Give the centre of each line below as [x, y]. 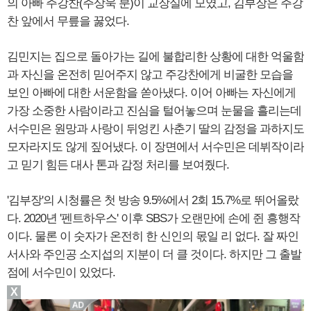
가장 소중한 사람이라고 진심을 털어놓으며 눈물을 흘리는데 [154, 111]
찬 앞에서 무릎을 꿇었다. [68, 21]
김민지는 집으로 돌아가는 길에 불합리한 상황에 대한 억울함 [155, 57]
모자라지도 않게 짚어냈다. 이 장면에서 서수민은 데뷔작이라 [155, 147]
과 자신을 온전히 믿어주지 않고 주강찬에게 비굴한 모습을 [150, 75]
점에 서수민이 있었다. [61, 272]
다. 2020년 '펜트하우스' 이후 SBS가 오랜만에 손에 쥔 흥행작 [153, 218]
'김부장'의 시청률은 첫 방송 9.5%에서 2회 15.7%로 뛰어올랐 [153, 200]
